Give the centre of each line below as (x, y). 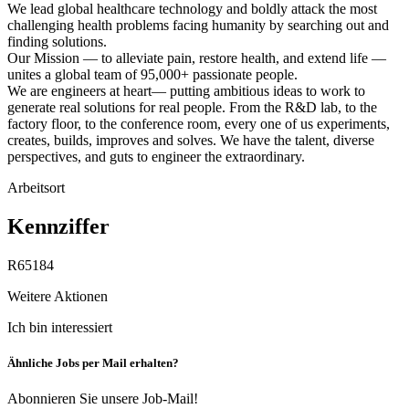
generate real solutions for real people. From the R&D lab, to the (192, 108)
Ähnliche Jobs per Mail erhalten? (93, 363)
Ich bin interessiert (60, 327)
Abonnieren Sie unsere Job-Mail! (103, 399)
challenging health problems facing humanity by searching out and (198, 26)
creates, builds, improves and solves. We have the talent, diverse (191, 141)
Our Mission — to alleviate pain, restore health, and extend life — (197, 58)
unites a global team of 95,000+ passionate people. (154, 75)
